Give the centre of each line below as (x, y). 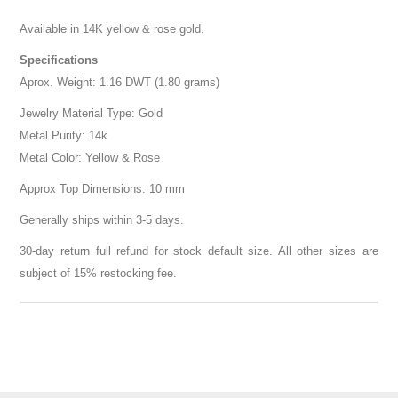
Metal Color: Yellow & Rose (90, 158)
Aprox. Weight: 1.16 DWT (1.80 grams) (120, 83)
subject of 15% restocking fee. (99, 274)
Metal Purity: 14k (64, 136)
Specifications (59, 60)
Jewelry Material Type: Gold (92, 114)
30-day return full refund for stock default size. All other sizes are (199, 251)
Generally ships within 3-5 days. (102, 220)
